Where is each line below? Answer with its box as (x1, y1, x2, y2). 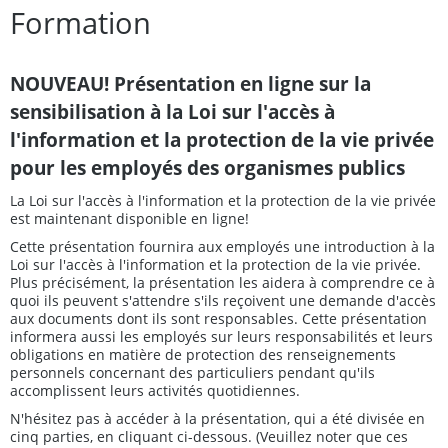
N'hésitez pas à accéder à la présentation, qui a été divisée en (10, 408, 425, 428)
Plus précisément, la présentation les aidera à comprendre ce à (10, 272, 435, 292)
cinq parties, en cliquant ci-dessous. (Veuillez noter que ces (10, 426, 408, 446)
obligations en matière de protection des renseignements (10, 344, 396, 364)
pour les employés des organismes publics (10, 153, 405, 181)
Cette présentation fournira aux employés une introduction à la (10, 236, 435, 256)
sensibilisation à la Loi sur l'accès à (10, 97, 335, 125)
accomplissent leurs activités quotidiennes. (10, 380, 300, 400)
